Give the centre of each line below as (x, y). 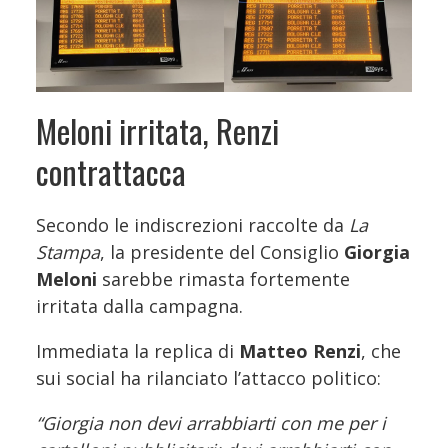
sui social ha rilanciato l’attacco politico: (208, 377)
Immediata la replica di (137, 350)
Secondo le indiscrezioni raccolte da (192, 224)
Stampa (68, 251)
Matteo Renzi (300, 350)
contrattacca (111, 171)
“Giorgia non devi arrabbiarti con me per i (211, 422)
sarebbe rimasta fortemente (223, 278)
